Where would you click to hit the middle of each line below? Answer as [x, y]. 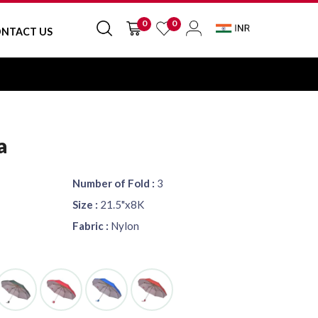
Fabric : [91, 226]
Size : [86, 204]
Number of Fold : [114, 183]
